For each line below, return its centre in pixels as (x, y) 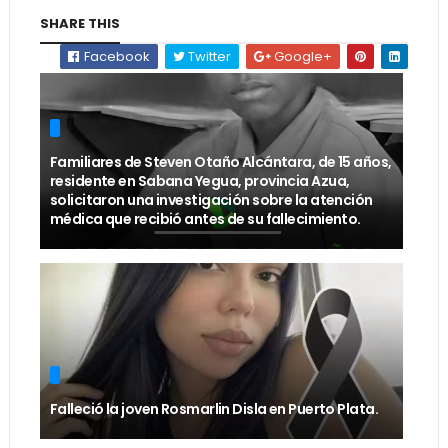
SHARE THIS (79, 24)
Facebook (116, 57)
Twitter (208, 57)
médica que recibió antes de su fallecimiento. (205, 219)
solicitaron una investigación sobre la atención (211, 200)
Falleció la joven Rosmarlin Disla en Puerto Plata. (213, 409)
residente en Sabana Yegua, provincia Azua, (199, 181)
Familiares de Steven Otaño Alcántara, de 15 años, (220, 162)
